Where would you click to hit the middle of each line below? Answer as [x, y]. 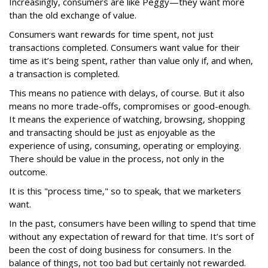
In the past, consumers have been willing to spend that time [133, 223]
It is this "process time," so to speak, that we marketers [125, 191]
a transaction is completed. [66, 74]
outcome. [28, 172]
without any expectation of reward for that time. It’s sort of [131, 236]
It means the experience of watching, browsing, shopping [127, 119]
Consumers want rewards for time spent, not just [111, 34]
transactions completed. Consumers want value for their [124, 47]
